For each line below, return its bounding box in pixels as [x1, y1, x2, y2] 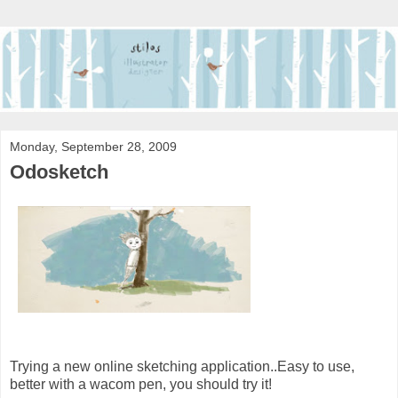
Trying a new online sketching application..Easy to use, [10, 359, 354, 375]
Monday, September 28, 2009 [10, 139, 177, 155]
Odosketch [10, 161, 108, 184]
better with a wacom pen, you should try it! [10, 377, 272, 393]
